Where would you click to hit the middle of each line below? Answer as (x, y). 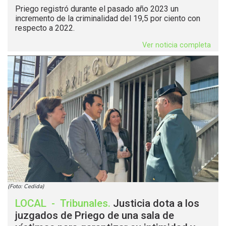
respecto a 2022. (45, 28)
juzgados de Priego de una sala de (95, 216)
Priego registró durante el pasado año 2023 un (97, 9)
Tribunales (84, 204)
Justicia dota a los (156, 204)
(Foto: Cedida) (26, 187)
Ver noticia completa (177, 45)
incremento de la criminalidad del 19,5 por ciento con (108, 19)
